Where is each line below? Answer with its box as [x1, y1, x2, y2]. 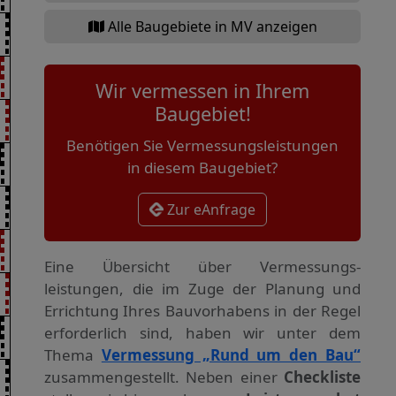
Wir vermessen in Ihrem [95, 77, 309, 103]
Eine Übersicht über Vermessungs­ [44, 256, 361, 278]
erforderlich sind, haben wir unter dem [44, 323, 361, 344]
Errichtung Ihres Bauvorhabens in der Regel [44, 301, 361, 322]
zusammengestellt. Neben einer [44, 367, 284, 388]
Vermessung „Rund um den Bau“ [101, 345, 362, 366]
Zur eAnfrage [164, 200, 255, 220]
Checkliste [284, 367, 361, 388]
